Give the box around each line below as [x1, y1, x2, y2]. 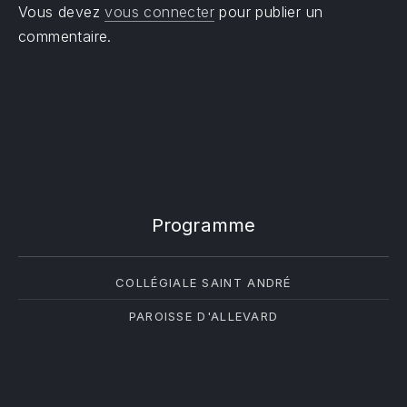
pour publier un [214, 3, 323, 21]
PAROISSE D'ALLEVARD [128, 309, 279, 323]
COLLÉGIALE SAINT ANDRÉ [115, 275, 292, 290]
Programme [151, 213, 256, 236]
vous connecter [104, 3, 215, 21]
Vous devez [18, 3, 105, 21]
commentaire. [18, 27, 112, 45]
